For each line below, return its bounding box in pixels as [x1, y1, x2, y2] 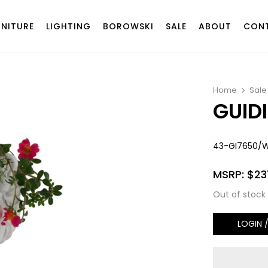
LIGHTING [45, 20, 91, 32]
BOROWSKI [102, 20, 154, 32]
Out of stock [212, 188, 266, 200]
